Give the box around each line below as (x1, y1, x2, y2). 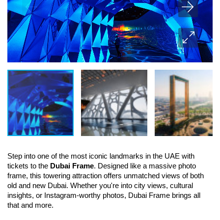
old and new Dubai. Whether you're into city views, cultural (7, 182, 193, 190)
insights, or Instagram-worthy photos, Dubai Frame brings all (7, 192, 200, 199)
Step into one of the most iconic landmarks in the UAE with (7, 152, 194, 160)
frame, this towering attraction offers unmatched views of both (7, 172, 204, 180)
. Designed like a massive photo (94, 162, 196, 170)
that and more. (7, 201, 54, 209)
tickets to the (7, 162, 50, 170)
